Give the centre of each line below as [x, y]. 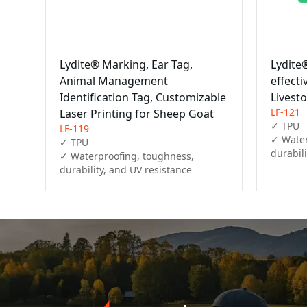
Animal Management [113, 81]
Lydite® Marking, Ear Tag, [126, 65]
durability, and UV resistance [125, 170]
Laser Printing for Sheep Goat [136, 114]
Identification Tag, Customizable [143, 98]
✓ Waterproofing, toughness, [126, 156]
